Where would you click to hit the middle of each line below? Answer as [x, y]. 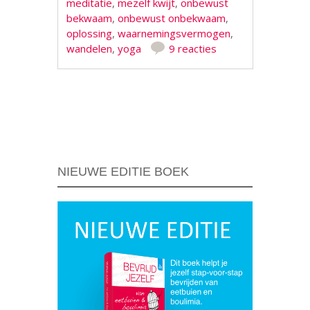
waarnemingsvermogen [174, 33]
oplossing [90, 33]
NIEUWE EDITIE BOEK [123, 171]
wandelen [90, 48]
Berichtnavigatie [130, 113]
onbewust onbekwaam [172, 18]
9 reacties [193, 48]
